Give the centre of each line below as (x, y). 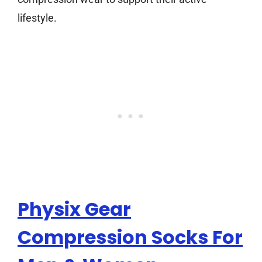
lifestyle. (37, 18)
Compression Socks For (130, 237)
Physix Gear (74, 209)
